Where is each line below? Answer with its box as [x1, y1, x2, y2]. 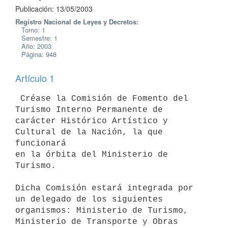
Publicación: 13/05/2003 [15, 4, 93, 14]
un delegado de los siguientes [15, 194, 168, 204]
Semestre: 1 [15, 33, 58, 43]
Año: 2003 [15, 41, 51, 51]
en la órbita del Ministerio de [15, 150, 168, 159]
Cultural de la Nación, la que [15, 127, 163, 137]
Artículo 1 [15, 71, 54, 84]
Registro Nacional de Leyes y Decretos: [15, 17, 138, 26]
